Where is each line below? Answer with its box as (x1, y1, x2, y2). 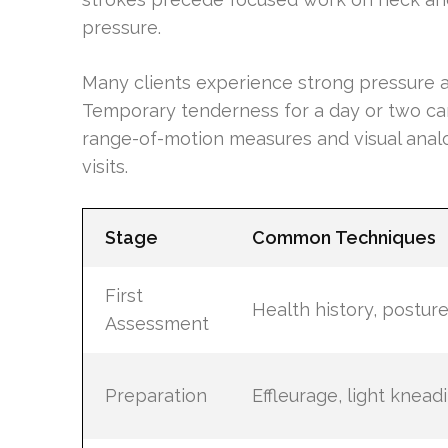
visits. (82, 155, 128, 177)
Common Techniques (251, 226, 436, 248)
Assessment (104, 312, 209, 334)
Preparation (104, 384, 207, 406)
